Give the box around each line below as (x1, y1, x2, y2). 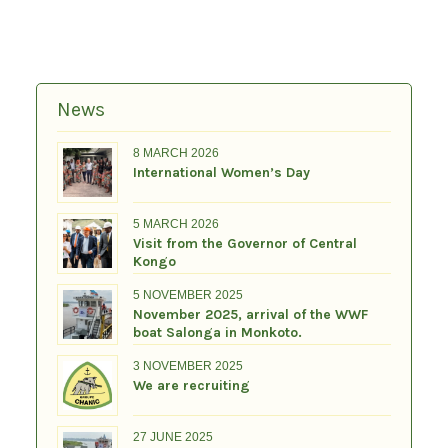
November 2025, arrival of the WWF (132, 306, 368, 324)
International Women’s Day (132, 164, 310, 182)
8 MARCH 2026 (132, 146, 219, 161)
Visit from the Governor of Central (132, 235, 357, 253)
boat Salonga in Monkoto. (132, 324, 302, 342)
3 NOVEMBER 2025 (132, 359, 243, 374)
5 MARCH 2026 (132, 217, 219, 232)
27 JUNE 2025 (132, 430, 213, 445)
